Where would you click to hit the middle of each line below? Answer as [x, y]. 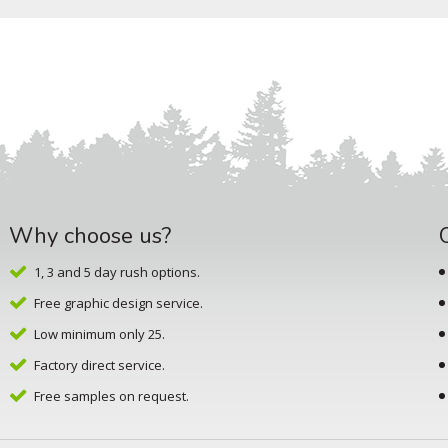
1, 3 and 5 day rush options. [116, 272]
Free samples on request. [111, 396]
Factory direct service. [99, 365]
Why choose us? [89, 236]
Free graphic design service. [118, 303]
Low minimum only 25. [99, 334]
